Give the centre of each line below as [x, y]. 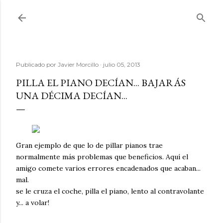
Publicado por [37, 64]
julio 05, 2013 [122, 64]
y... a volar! [33, 203]
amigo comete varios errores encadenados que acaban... [108, 168]
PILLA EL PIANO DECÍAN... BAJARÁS [101, 83]
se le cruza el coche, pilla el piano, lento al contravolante [110, 191]
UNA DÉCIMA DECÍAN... [72, 96]
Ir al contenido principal [111, 12]
